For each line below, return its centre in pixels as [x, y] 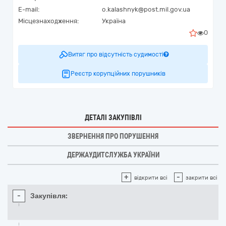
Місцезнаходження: [48, 21]
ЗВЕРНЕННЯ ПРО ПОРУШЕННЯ [113, 136]
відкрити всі [151, 178]
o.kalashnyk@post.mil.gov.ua [146, 9]
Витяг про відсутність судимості [116, 54]
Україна [114, 21]
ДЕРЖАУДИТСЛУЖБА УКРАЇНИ [113, 155]
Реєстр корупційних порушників [118, 74]
